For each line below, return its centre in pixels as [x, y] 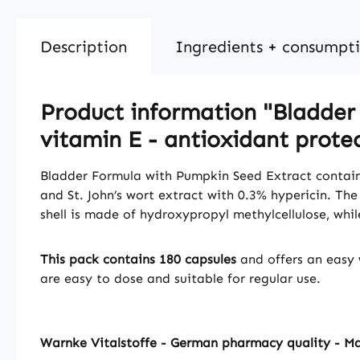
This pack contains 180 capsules [138, 259]
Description [84, 47]
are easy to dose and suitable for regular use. [180, 278]
